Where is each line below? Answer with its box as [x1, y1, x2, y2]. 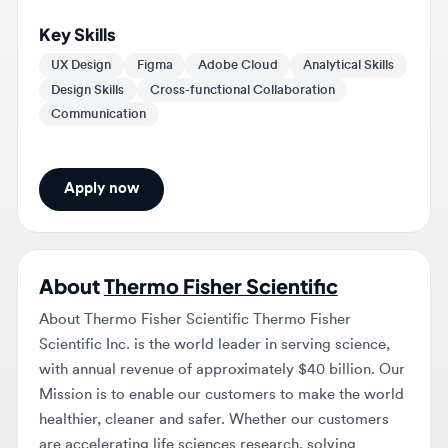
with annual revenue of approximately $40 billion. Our [36, 302, 386, 317]
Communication [48, 60, 140, 72]
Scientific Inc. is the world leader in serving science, [36, 278, 372, 293]
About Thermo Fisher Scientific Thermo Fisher [36, 254, 335, 269]
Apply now [60, 130, 133, 145]
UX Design [48, 13, 107, 26]
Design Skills [48, 37, 119, 49]
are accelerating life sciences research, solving [36, 373, 339, 388]
